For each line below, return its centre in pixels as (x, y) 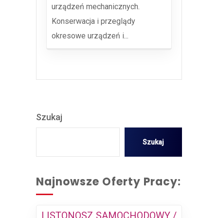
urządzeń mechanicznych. (96, 7)
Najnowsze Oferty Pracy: (109, 182)
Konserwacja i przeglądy (93, 21)
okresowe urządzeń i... (90, 36)
